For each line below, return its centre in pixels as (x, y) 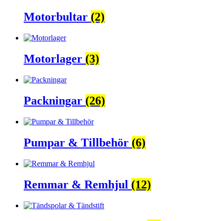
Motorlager (55, 59)
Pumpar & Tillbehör (78, 142)
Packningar (55, 101)
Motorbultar (57, 17)
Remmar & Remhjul (77, 184)
